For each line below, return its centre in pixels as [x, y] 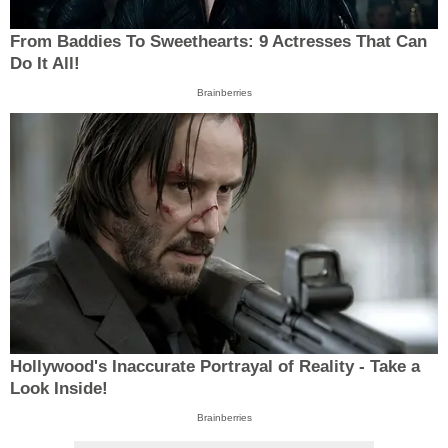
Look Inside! [59, 388]
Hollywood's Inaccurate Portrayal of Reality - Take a [215, 366]
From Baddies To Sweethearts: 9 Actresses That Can [218, 42]
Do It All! [45, 64]
